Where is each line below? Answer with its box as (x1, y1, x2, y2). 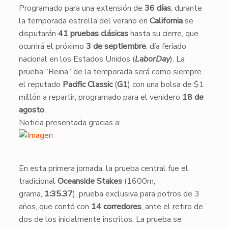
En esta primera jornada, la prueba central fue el (18, 163, 188, 174)
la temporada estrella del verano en (18, 15, 150, 26)
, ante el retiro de (141, 201, 203, 212)
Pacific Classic (62, 79, 112, 90)
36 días (144, 3, 171, 14)
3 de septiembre (85, 41, 146, 52)
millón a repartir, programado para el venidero (18, 92, 182, 103)
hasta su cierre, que (128, 28, 198, 39)
